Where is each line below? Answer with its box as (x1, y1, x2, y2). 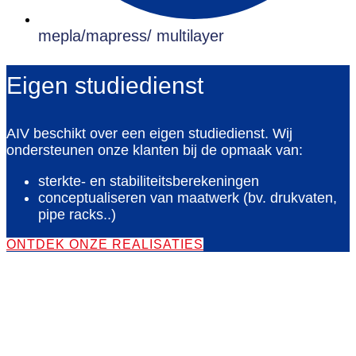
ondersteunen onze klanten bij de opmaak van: (6, 141, 303, 158)
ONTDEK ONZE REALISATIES (6, 237, 203, 251)
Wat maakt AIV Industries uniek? (42, 271, 334, 294)
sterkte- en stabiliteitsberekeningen (38, 172, 259, 189)
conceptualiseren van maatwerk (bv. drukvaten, (38, 189, 337, 206)
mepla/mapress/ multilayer (38, 26, 224, 44)
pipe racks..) (38, 206, 116, 222)
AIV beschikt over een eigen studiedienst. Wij (6, 125, 292, 141)
